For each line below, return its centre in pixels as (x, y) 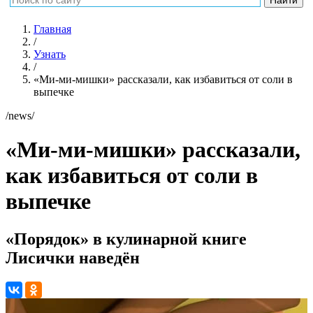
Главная (52, 29)
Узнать (50, 54)
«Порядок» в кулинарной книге (126, 239)
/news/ (20, 116)
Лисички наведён (73, 257)
